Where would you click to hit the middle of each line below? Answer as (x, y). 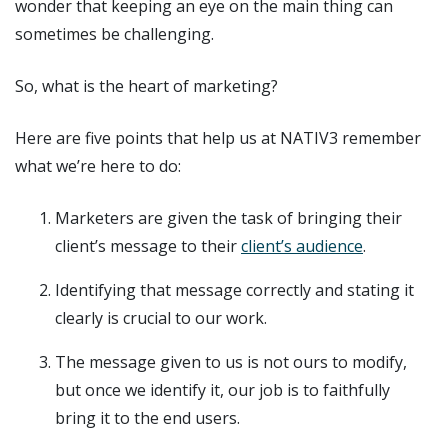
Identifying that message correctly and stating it (234, 289)
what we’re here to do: (98, 165)
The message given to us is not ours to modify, (231, 361)
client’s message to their (148, 245)
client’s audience (302, 245)
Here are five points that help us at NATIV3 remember (218, 137)
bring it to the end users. (147, 417)
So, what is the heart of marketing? (146, 85)
